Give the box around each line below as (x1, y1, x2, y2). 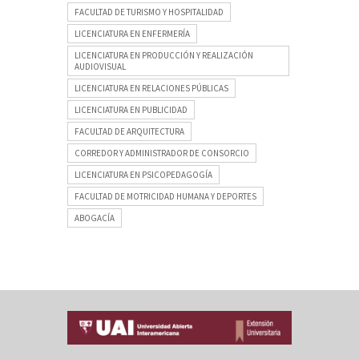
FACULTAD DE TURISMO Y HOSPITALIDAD (75, 6, 224, 18)
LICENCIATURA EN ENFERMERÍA (75, 28, 190, 40)
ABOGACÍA (75, 212, 115, 224)
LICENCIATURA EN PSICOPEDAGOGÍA (75, 169, 212, 181)
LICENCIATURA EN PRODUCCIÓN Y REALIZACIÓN (75, 50, 253, 62)
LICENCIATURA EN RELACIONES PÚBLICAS (75, 83, 228, 95)
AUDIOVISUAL (75, 61, 126, 73)
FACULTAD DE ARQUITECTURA (75, 126, 184, 138)
